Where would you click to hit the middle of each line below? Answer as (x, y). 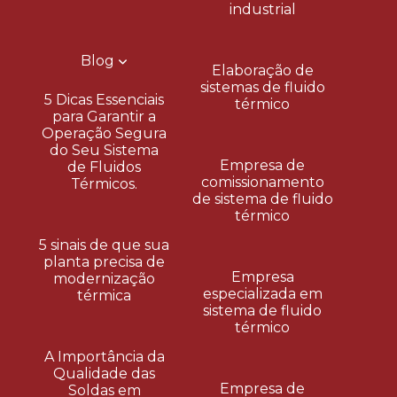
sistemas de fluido (262, 87)
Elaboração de (262, 70)
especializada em (262, 294)
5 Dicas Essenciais (104, 99)
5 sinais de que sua (104, 245)
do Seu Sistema (104, 150)
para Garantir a (104, 116)
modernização (104, 278)
